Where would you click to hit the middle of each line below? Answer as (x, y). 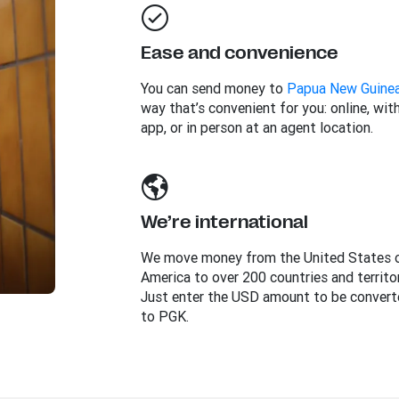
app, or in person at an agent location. (256, 127)
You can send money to (213, 88)
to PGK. (164, 316)
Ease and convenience (239, 53)
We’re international (224, 222)
